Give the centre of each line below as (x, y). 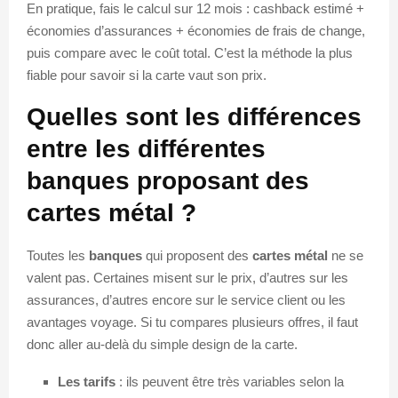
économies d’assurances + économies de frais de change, (196, 30)
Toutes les (58, 255)
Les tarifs (87, 381)
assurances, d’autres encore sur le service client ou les (186, 299)
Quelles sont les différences (194, 116)
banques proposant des (168, 180)
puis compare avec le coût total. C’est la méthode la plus (190, 52)
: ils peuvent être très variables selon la (230, 381)
